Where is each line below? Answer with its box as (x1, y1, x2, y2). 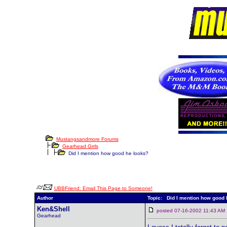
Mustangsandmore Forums (56, 136, 119, 142)
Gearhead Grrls (62, 143, 98, 149)
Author (36, 195, 53, 201)
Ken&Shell (36, 205, 70, 213)
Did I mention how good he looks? (65, 150, 148, 156)
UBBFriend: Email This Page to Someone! (54, 185, 153, 191)
